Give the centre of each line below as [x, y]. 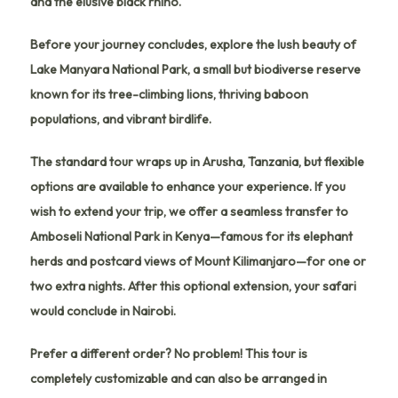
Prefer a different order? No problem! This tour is [169, 353]
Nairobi [153, 310]
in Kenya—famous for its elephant [256, 236]
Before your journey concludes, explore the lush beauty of [193, 44]
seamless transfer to [289, 211]
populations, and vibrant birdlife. [121, 119]
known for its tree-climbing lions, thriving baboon [169, 94]
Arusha [223, 161]
